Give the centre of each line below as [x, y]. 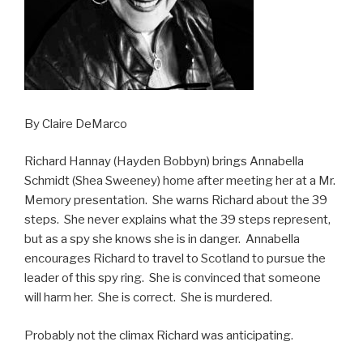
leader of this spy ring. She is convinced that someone [173, 278]
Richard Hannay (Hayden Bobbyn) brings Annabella [164, 162]
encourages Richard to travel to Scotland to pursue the [175, 259]
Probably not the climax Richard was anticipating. [159, 335]
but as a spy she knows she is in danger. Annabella [162, 239]
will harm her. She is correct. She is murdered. [148, 298]
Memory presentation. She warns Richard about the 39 [176, 201]
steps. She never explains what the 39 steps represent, [177, 220]
